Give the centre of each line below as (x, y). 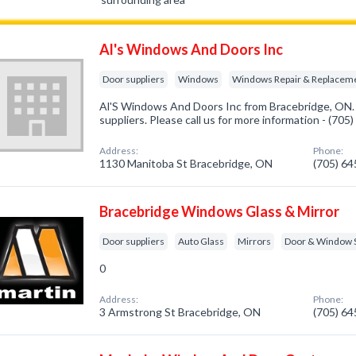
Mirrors (255, 241)
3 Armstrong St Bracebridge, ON (180, 312)
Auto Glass (201, 241)
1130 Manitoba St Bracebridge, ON (186, 163)
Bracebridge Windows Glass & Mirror (220, 211)
